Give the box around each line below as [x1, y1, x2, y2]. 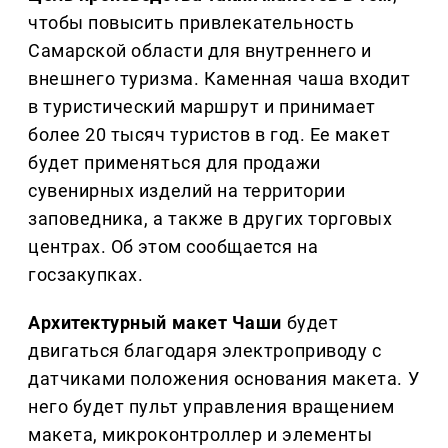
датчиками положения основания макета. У [28, 368, 420, 390]
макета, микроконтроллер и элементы [28, 424, 373, 446]
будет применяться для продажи [28, 152, 321, 174]
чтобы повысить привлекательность [28, 12, 355, 34]
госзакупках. [28, 264, 144, 286]
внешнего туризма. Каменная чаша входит [28, 68, 411, 90]
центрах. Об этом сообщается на [28, 236, 319, 258]
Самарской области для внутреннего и [28, 40, 372, 62]
